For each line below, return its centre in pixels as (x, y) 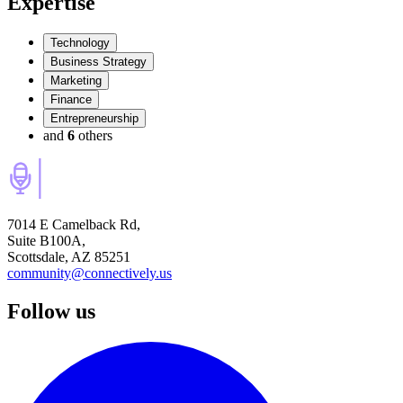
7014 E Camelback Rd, (74, 224)
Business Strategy (99, 61)
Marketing (76, 80)
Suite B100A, (46, 240)
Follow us (51, 311)
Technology (80, 42)
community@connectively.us (90, 273)
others (95, 135)
